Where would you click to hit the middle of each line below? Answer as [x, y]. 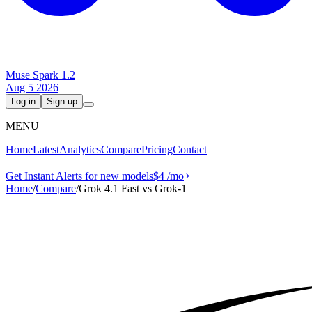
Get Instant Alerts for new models [79, 176]
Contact [190, 149]
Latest [46, 149]
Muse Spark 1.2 [40, 75]
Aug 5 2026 [32, 87]
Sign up [62, 101]
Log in [23, 101]
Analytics [80, 149]
